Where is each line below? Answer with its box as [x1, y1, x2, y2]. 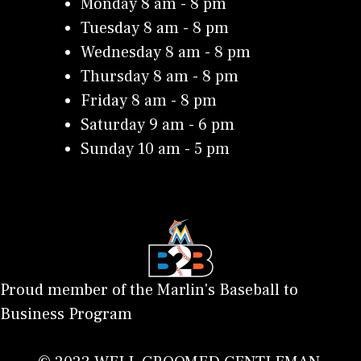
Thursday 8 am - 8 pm [81, 66, 239, 88]
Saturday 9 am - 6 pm [81, 114, 234, 136]
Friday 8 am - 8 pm [81, 90, 217, 112]
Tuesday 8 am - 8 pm [81, 18, 229, 39]
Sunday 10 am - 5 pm [81, 139, 230, 160]
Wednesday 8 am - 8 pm [81, 42, 251, 64]
